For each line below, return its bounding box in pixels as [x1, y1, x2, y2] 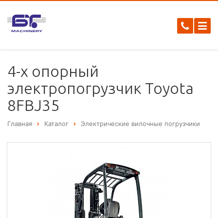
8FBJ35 [7, 96, 59, 114]
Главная [7, 120, 32, 127]
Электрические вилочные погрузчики [81, 120, 200, 127]
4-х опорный [7, 62, 99, 80]
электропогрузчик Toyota [7, 79, 194, 97]
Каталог [44, 120, 69, 127]
